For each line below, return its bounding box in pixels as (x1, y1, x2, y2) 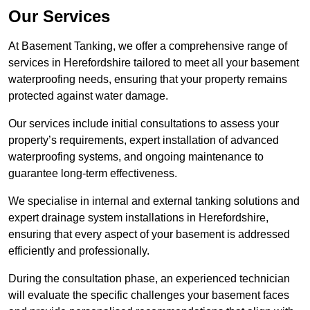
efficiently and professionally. (8, 245, 149, 257)
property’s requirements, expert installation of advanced (8, 134, 279, 147)
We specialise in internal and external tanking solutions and (8, 195, 300, 208)
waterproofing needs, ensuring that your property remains (8, 73, 287, 86)
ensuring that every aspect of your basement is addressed (8, 228, 290, 241)
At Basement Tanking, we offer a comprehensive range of (8, 40, 287, 53)
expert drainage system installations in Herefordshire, (8, 212, 268, 224)
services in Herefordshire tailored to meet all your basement (8, 57, 299, 69)
